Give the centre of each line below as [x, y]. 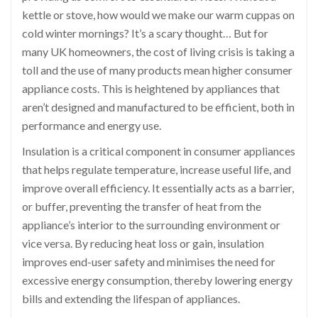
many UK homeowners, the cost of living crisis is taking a [158, 52]
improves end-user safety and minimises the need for [149, 262]
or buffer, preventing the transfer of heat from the [142, 207]
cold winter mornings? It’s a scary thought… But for [145, 33]
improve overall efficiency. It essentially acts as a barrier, [158, 188]
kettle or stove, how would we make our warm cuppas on [158, 15]
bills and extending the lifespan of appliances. [131, 299]
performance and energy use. [92, 126]
